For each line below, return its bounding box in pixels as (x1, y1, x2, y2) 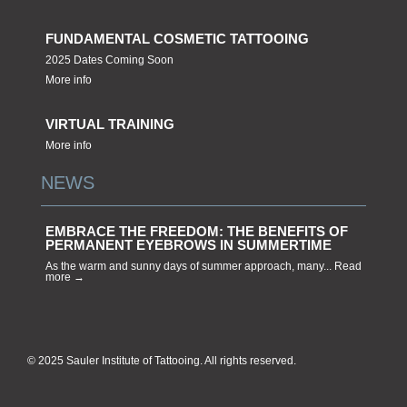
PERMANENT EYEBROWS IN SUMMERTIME (45, 237, 332, 253)
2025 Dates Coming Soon (45, 54, 174, 67)
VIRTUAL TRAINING (45, 116, 174, 133)
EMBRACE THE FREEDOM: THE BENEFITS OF (45, 223, 348, 240)
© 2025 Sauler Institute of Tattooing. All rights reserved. (27, 354, 296, 368)
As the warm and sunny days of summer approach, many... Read (45, 260, 362, 273)
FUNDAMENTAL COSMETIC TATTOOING (45, 31, 309, 47)
